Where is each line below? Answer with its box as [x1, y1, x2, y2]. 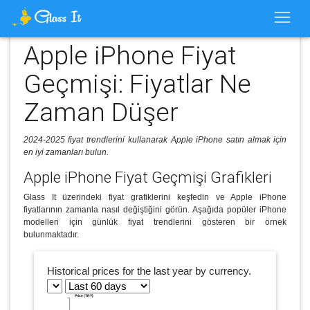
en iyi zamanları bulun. [23, 147, 109, 157]
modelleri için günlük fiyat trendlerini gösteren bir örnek [23, 217, 287, 227]
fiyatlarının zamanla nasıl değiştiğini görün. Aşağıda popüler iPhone [23, 204, 287, 215]
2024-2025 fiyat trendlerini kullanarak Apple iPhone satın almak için [23, 135, 287, 145]
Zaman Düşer [23, 95, 179, 128]
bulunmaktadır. [23, 229, 79, 239]
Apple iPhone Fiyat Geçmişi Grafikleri [23, 167, 272, 187]
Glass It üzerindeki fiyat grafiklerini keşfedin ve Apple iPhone [23, 192, 287, 202]
